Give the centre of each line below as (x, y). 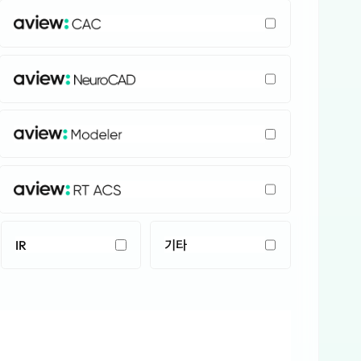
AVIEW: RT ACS (37, 189)
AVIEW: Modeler (39, 134)
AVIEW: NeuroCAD (42, 78)
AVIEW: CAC (33, 23)
